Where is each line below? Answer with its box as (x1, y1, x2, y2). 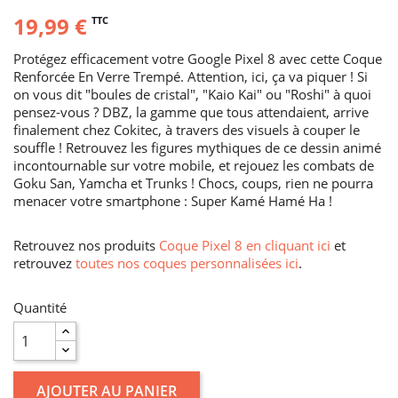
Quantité (13, 298, 67, 316)
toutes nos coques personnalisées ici (76, 253, 298, 272)
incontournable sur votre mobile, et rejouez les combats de (13, 155, 374, 174)
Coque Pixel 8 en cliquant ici (159, 235, 330, 254)
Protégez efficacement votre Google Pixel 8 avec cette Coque (13, 49, 382, 68)
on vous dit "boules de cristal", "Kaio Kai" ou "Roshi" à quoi (13, 84, 371, 103)
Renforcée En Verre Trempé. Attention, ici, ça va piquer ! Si (13, 67, 368, 85)
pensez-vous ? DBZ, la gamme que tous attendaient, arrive (13, 102, 369, 121)
